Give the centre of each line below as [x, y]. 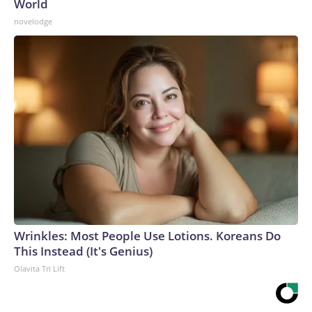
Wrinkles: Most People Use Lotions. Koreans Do [147, 235]
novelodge [33, 21]
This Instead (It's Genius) [83, 251]
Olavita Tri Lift [39, 268]
